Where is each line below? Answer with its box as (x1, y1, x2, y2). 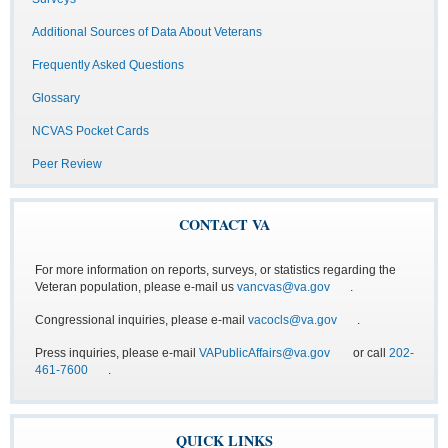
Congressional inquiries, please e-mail (35, 312, 248, 327)
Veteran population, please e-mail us (35, 279, 237, 294)
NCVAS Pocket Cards (32, 123, 149, 138)
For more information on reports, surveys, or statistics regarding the (35, 262, 396, 277)
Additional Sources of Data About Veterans (32, 24, 262, 39)
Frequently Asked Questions (32, 57, 184, 72)
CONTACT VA (178, 213, 270, 235)
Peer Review (32, 156, 102, 171)
